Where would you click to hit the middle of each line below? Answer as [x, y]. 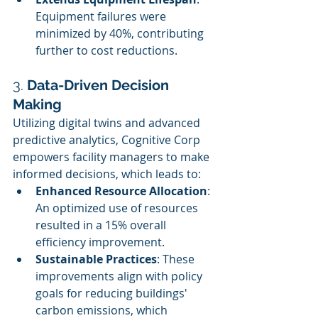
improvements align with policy [120, 276]
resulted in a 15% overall [102, 225]
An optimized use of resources [118, 208]
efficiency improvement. [100, 242]
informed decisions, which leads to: [107, 174]
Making [37, 104]
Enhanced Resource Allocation [121, 191]
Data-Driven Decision [100, 85]
